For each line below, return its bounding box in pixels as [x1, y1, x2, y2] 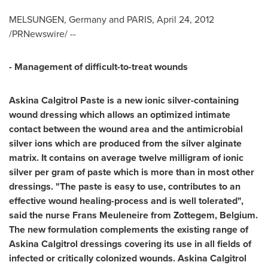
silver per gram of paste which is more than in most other [9, 165, 254, 179]
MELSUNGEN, [9, 13, 69, 26]
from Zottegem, [148, 208, 220, 222]
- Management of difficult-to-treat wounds [9, 60, 188, 74]
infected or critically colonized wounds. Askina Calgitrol [9, 251, 246, 265]
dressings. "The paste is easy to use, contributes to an [9, 179, 240, 193]
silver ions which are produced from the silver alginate [9, 136, 242, 150]
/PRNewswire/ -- [9, 27, 76, 40]
